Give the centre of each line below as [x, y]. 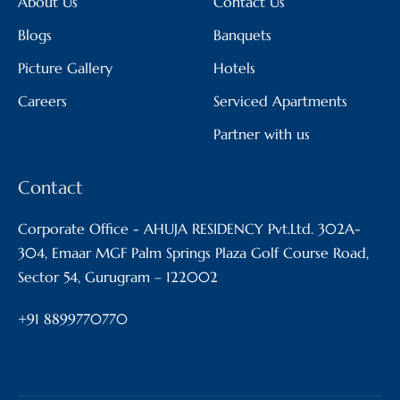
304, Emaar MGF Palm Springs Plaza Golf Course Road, [193, 252]
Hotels [234, 67]
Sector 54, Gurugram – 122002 [118, 276]
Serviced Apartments [280, 100]
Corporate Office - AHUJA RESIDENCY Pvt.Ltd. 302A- [189, 228]
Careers [42, 100]
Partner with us [262, 133]
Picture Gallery [65, 67]
